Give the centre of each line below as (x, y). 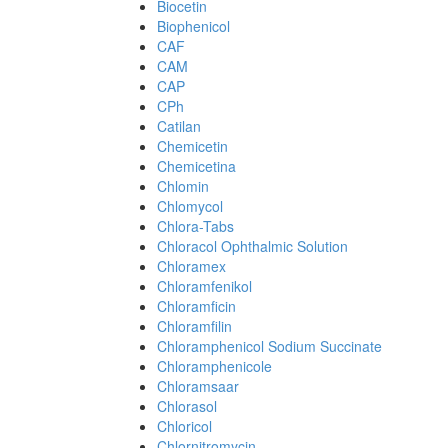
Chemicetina (196, 166)
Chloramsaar (198, 386)
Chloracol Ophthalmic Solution (252, 246)
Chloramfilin (194, 326)
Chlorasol (187, 406)
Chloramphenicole (214, 366)
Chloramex (191, 266)
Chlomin (183, 186)
